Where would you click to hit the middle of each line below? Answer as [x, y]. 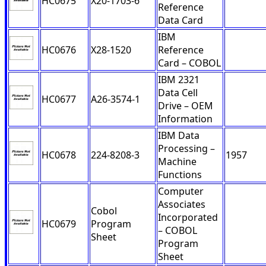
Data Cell [178, 93]
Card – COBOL [189, 63]
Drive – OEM [186, 106]
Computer [181, 191]
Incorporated [188, 218]
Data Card [180, 20]
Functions [180, 175]
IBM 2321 [179, 80]
